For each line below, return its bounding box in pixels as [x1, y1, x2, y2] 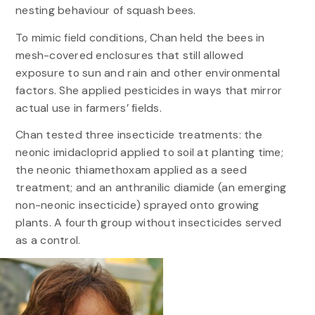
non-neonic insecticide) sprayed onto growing [15, 197, 259, 212]
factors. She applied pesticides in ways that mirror [15, 82, 283, 98]
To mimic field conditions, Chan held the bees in [15, 30, 265, 45]
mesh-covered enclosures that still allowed [15, 47, 244, 63]
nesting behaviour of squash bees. [15, 3, 196, 18]
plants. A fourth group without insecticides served [15, 214, 282, 230]
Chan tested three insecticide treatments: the [15, 127, 262, 142]
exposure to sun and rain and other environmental [15, 65, 281, 80]
